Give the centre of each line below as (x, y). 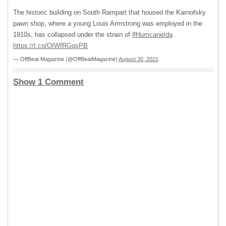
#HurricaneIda (152, 35)
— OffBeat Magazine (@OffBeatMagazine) (66, 59)
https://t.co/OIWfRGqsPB (50, 46)
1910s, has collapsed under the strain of (73, 35)
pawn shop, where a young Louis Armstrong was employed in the (108, 23)
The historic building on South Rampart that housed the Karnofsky (109, 12)
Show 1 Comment (48, 82)
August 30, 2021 (138, 59)
